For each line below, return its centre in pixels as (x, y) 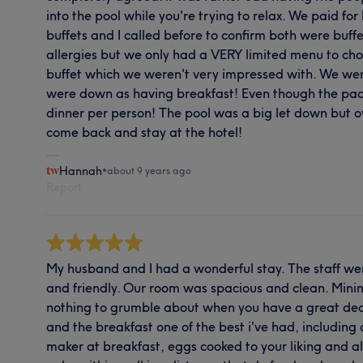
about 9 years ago (149, 170)
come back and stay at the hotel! (145, 132)
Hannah (81, 171)
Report (64, 187)
